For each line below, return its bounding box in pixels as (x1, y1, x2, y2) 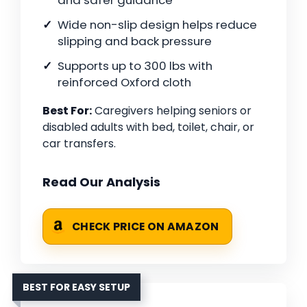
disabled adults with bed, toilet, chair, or (42, 119, 254, 136)
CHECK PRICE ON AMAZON (72, 219, 219, 234)
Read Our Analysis (42, 173, 160, 191)
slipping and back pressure (58, 33, 212, 50)
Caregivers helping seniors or (92, 103, 251, 119)
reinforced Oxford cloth (58, 74, 191, 91)
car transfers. (42, 136, 116, 152)
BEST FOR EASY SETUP (23, 280, 130, 295)
